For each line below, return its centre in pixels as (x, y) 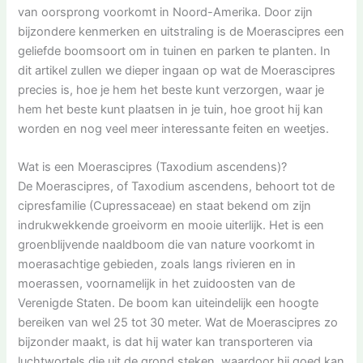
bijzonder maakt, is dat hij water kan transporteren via (166, 342)
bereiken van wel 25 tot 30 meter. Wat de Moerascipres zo (178, 323)
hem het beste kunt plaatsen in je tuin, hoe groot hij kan (171, 109)
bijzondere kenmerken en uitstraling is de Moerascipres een (181, 31)
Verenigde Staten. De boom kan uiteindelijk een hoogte (169, 303)
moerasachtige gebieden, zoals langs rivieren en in (157, 265)
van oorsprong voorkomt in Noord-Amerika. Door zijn (166, 12)
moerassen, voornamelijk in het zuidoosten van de (157, 284)
